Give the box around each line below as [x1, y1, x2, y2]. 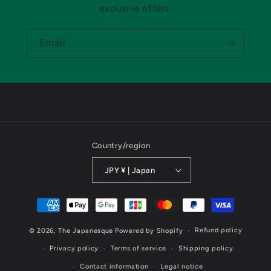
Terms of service [110, 244, 167, 252]
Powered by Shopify [114, 226, 183, 235]
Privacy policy [50, 244, 99, 252]
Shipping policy [178, 244, 233, 252]
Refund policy [195, 226, 243, 234]
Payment [33, 194, 73, 204]
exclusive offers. [99, 3, 172, 14]
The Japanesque [58, 226, 114, 235]
